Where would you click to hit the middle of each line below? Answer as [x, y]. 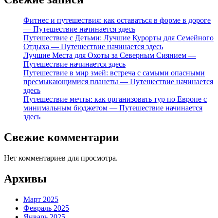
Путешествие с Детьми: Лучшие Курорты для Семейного [118, 38]
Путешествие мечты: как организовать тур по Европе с [115, 99]
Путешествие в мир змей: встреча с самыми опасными [114, 73]
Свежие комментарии [62, 137]
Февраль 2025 [46, 208]
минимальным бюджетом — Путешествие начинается [113, 108]
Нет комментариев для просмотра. [61, 158]
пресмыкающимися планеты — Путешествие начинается [118, 82]
